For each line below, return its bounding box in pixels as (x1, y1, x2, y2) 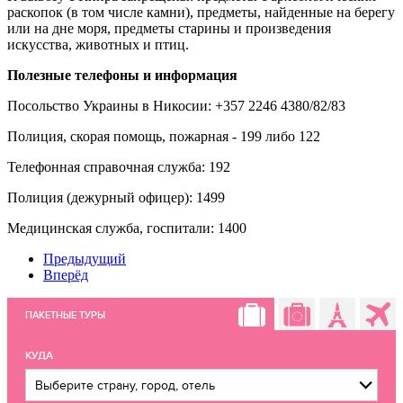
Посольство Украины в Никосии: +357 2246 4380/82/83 (7, 98, 345, 114)
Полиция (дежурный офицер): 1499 (7, 190, 225, 206)
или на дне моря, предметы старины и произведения (7, 21, 331, 37)
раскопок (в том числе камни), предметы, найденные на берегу (7, 4, 395, 21)
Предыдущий (43, 251, 126, 267)
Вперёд (43, 267, 88, 283)
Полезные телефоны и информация (7, 67, 237, 84)
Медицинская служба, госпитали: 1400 (7, 220, 246, 237)
